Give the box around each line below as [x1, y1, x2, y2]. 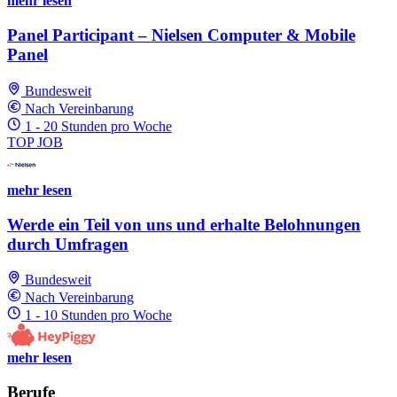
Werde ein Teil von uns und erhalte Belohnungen [7, 214, 361, 234]
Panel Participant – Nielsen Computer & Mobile [7, 26, 355, 45]
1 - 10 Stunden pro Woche [25, 307, 172, 323]
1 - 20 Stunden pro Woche [25, 118, 172, 134]
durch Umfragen [7, 234, 128, 253]
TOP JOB [7, 134, 63, 150]
